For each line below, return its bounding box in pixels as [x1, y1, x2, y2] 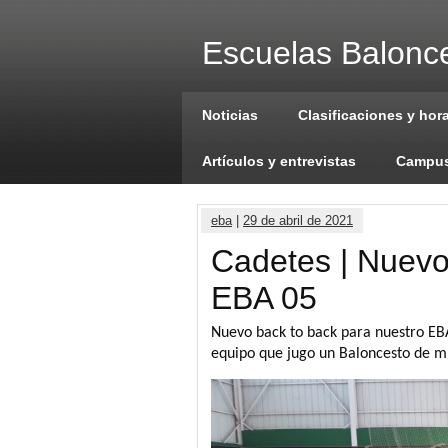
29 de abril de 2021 [243, 213, 353, 228]
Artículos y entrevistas [202, 153, 356, 169]
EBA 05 [211, 280, 317, 316]
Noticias [202, 107, 258, 123]
